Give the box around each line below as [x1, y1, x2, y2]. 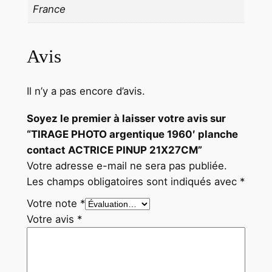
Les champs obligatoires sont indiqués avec [26, 175, 240, 188]
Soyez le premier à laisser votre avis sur [26, 112, 226, 124]
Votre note [26, 197, 80, 209]
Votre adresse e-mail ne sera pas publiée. [26, 159, 227, 172]
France [33, 3, 66, 16]
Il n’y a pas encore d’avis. [26, 84, 145, 97]
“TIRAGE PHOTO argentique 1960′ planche [26, 127, 238, 140]
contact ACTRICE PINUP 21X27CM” [26, 143, 202, 156]
